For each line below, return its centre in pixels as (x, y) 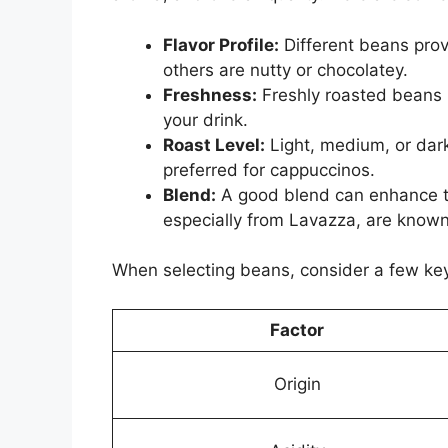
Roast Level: (214, 144)
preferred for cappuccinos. (269, 169)
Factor (297, 329)
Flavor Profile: (221, 44)
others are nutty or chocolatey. (285, 69)
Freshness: (210, 94)
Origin (297, 383)
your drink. (205, 119)
